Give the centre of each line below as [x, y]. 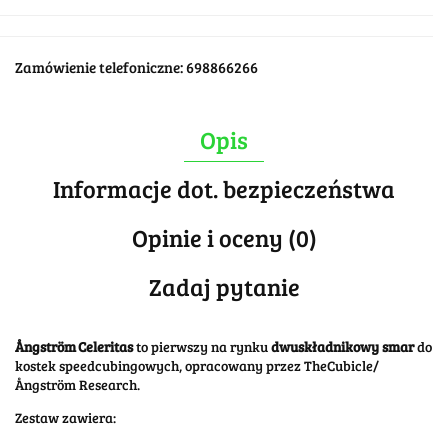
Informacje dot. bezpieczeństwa [224, 188]
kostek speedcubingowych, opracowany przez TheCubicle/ [197, 365]
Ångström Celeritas [74, 346]
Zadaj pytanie [224, 286]
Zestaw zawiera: [65, 417]
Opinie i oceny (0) [224, 237]
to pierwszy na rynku [202, 346]
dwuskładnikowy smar [342, 346]
